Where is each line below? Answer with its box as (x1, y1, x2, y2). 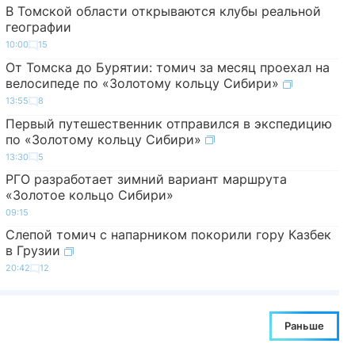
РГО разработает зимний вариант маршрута (5, 171, 287, 188)
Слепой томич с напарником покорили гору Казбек (5, 227, 331, 243)
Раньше (284, 319, 324, 332)
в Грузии (5, 242, 64, 259)
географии (5, 19, 71, 36)
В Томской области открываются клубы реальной (5, 3, 321, 20)
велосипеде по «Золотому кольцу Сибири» (5, 75, 283, 92)
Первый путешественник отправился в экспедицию (5, 115, 332, 132)
